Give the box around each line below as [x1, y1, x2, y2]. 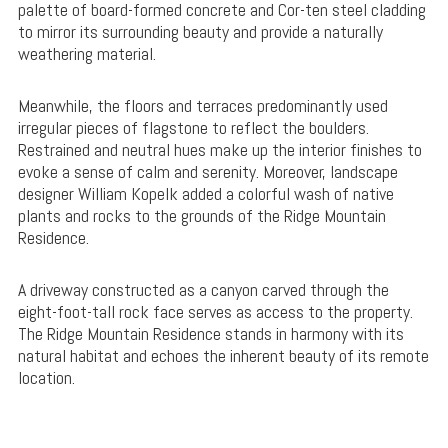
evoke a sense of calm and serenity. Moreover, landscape [17, 160, 398, 184]
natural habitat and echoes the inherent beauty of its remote [17, 344, 429, 368]
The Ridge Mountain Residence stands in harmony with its [17, 322, 404, 346]
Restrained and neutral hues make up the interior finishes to [17, 138, 422, 162]
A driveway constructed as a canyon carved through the [17, 278, 389, 302]
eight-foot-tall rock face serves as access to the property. [17, 300, 413, 324]
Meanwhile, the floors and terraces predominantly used [17, 94, 388, 118]
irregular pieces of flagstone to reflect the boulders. [17, 116, 369, 140]
